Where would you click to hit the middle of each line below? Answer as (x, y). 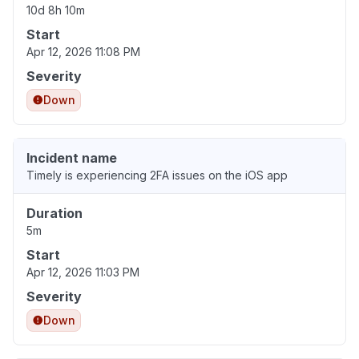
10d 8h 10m (56, 10)
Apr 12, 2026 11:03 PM (83, 272)
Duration (54, 214)
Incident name (72, 158)
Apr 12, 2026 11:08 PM (83, 52)
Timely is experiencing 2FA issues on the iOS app (157, 175)
